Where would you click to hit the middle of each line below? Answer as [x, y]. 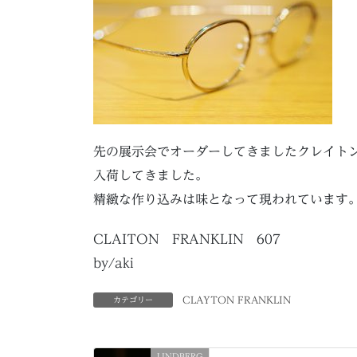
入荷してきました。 [151, 176]
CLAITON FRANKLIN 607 [187, 239]
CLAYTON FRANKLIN [237, 299]
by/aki [114, 263]
